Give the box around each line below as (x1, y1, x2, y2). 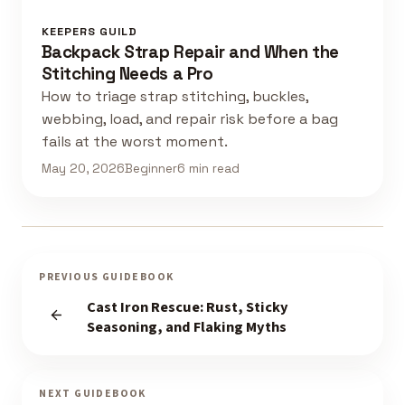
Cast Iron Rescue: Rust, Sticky (86, 296, 288, 318)
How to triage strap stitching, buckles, (41, 86, 308, 106)
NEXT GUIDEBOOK (39, 386, 146, 402)
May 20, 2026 (41, 161, 125, 177)
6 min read (176, 161, 240, 177)
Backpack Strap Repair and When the (41, 40, 339, 63)
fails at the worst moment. (41, 131, 228, 151)
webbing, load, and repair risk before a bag (41, 108, 338, 128)
